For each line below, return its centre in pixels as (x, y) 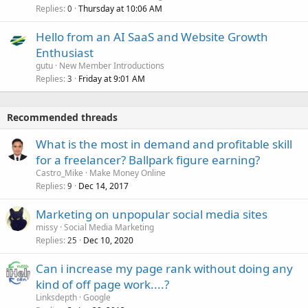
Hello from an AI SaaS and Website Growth (152, 36)
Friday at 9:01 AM (112, 78)
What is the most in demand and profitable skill (164, 144)
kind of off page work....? (102, 284)
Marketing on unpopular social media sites (152, 214)
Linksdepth (56, 297)
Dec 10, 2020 (108, 240)
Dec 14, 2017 (103, 186)
